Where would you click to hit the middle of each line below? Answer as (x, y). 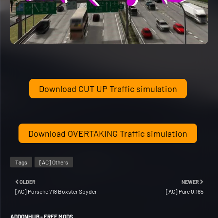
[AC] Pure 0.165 (185, 191)
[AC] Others (54, 162)
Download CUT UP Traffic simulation (108, 89)
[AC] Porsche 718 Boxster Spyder (56, 191)
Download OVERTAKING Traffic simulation (108, 134)
